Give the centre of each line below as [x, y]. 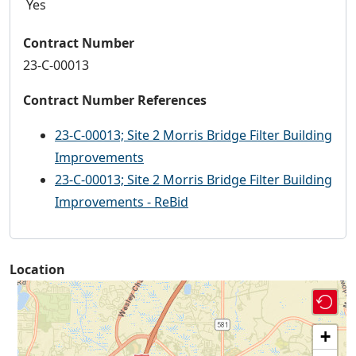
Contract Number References [115, 101]
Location [37, 270]
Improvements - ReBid [122, 202]
